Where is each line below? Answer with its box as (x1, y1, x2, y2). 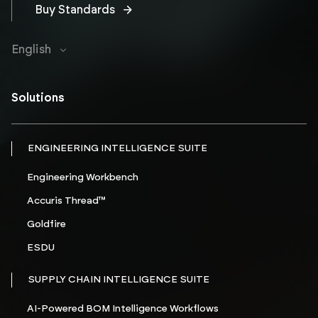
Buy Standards (35, 4, 115, 16)
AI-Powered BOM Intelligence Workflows (27, 304, 219, 314)
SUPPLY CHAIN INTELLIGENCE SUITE (28, 275, 209, 285)
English (11, 44, 51, 56)
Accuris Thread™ (27, 196, 106, 207)
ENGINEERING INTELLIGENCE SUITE (28, 143, 207, 154)
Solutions (11, 92, 65, 104)
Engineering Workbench (27, 172, 138, 183)
